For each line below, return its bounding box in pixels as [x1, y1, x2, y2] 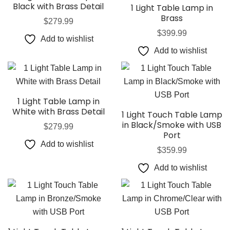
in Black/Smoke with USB [122, 119, 221, 131]
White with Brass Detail [12, 105, 105, 118]
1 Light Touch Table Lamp [121, 108, 222, 121]
